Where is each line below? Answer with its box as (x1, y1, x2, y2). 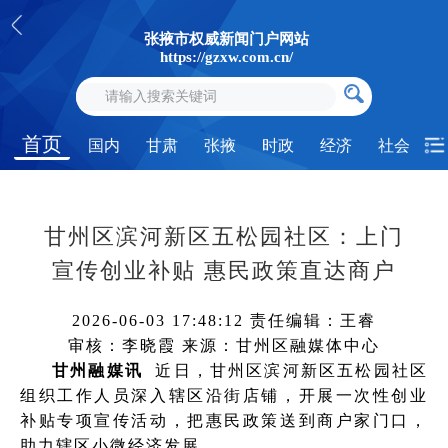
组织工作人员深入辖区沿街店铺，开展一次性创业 (20, 387, 428, 404)
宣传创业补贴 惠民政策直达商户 (52, 258, 396, 283)
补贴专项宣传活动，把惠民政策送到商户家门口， (20, 412, 428, 429)
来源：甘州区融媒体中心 (176, 337, 380, 354)
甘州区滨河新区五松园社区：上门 (44, 224, 404, 249)
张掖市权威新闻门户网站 (144, 31, 309, 47)
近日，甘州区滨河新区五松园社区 (155, 362, 429, 379)
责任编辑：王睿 (250, 312, 376, 329)
